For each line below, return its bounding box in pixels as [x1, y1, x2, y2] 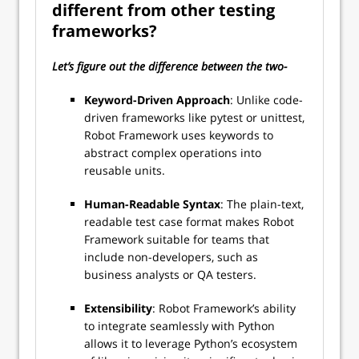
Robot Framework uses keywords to [84, 127, 273, 143]
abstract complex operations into [84, 145, 261, 160]
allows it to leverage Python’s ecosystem [84, 336, 297, 351]
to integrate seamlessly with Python [84, 318, 275, 333]
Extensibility [84, 301, 152, 316]
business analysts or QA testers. [84, 267, 260, 282]
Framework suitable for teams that [84, 232, 269, 247]
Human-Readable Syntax [84, 196, 220, 212]
